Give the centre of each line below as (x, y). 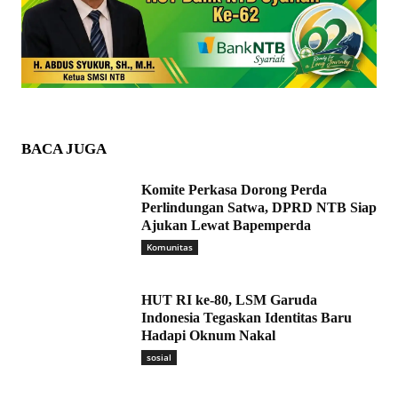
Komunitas (170, 247)
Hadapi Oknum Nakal (208, 336)
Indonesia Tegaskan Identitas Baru (247, 318)
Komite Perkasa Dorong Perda (234, 190)
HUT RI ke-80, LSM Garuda (229, 300)
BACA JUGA (64, 149)
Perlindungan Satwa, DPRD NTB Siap (259, 208)
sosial (159, 358)
